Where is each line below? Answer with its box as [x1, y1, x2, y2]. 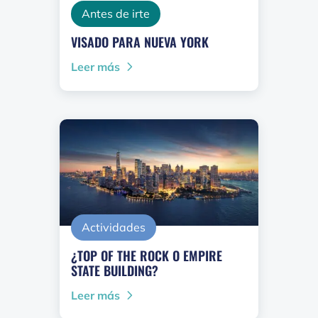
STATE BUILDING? [71, 261, 158, 280]
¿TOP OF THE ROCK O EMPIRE [71, 246, 222, 265]
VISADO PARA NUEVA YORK [71, 33, 209, 52]
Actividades [82, 220, 146, 235]
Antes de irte [82, 6, 150, 21]
